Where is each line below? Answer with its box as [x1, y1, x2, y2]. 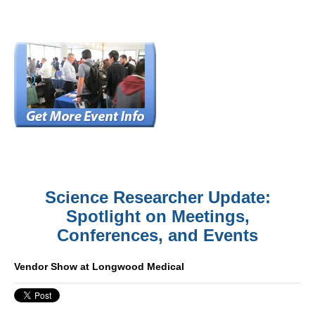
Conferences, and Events [57, 226, 258, 245]
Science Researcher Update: [44, 188, 271, 207]
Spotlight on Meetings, [65, 207, 250, 226]
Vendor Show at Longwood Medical [14, 261, 184, 272]
